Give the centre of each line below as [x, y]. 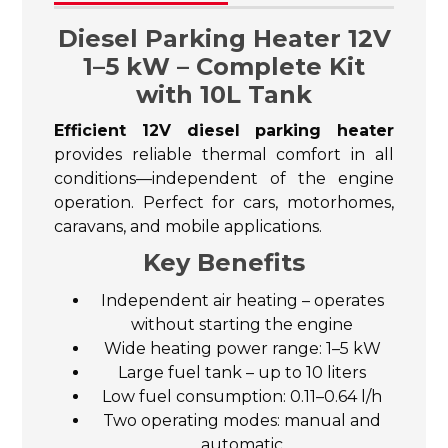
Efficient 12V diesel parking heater [224, 130]
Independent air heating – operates [242, 300]
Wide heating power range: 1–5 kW [242, 348]
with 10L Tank [224, 94]
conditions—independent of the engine [224, 178]
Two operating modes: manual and [242, 420]
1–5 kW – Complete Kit [224, 66]
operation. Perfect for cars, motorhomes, [224, 202]
